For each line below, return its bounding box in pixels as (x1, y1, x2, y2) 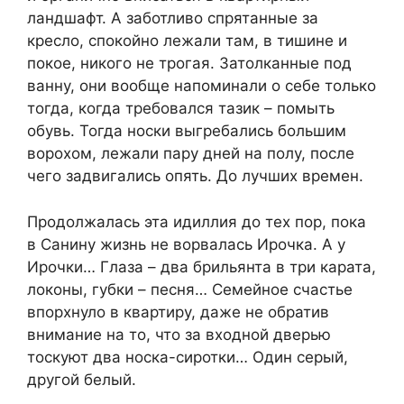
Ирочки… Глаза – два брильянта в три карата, (27, 257, 376, 276)
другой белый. (27, 370, 136, 389)
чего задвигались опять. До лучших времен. (27, 167, 363, 186)
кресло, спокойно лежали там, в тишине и (27, 32, 347, 50)
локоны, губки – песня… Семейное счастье (27, 280, 353, 298)
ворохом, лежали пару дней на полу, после (27, 144, 354, 163)
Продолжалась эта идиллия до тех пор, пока (27, 212, 366, 231)
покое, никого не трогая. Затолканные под (27, 54, 352, 73)
